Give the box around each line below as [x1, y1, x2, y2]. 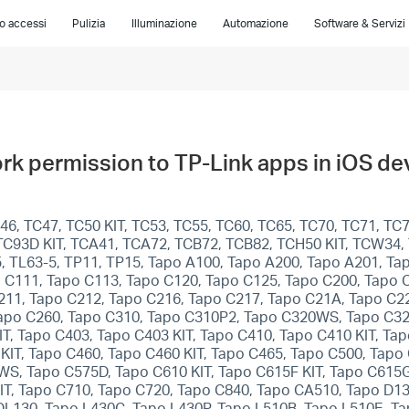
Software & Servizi [313, 16, 405, 30]
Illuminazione [131, 16, 197, 30]
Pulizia [72, 16, 106, 30]
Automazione [222, 16, 288, 30]
